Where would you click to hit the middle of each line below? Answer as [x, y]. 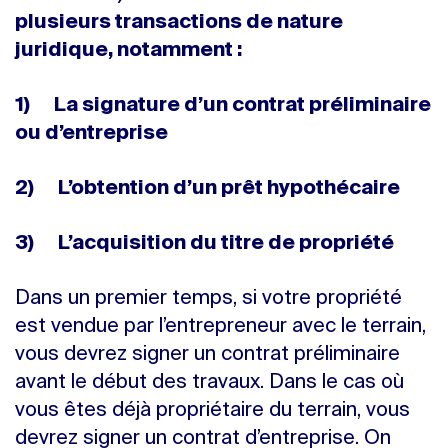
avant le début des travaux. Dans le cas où [209, 383]
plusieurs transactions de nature [179, 23]
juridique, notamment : [128, 51]
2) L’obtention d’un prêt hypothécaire [207, 189]
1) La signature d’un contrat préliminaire [223, 106]
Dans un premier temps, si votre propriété [208, 299]
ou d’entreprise [91, 134]
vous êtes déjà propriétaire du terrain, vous [212, 411]
